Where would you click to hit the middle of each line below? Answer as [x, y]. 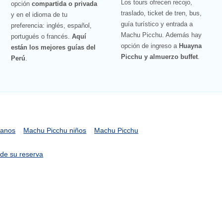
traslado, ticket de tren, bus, [162, 13]
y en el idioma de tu [39, 15]
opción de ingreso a [150, 46]
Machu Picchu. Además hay [162, 35]
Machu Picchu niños [55, 130]
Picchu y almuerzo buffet [160, 57]
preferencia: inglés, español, [51, 26]
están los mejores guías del [53, 48]
